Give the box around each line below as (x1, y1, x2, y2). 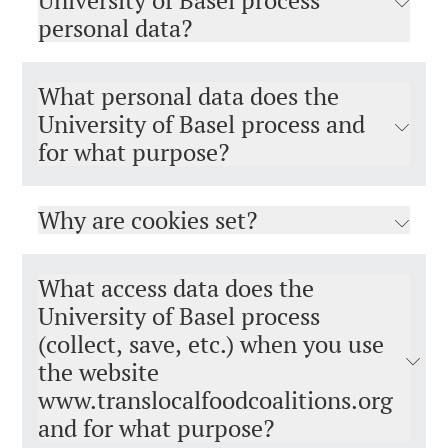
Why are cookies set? (38, 204, 257, 236)
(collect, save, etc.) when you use (38, 328, 384, 360)
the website (38, 356, 159, 388)
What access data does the (38, 272, 314, 304)
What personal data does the (38, 80, 339, 112)
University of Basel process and (38, 108, 365, 140)
